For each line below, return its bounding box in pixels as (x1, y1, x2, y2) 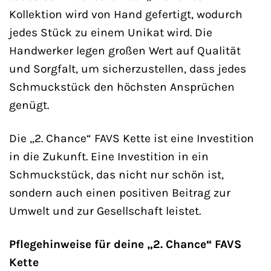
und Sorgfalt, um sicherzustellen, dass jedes (9, 62, 246, 76)
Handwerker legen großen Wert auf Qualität (9, 44, 241, 58)
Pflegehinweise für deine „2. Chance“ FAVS (9, 237, 241, 252)
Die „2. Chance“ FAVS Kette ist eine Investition (9, 131, 254, 146)
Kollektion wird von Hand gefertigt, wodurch (9, 7, 243, 22)
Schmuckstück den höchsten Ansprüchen (9, 80, 235, 94)
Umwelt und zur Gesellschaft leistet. (9, 204, 201, 218)
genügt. (9, 98, 49, 113)
